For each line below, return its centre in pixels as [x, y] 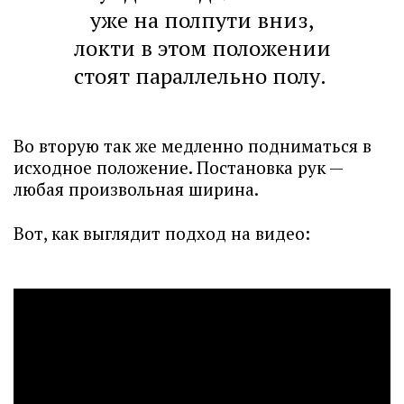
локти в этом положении [202, 48]
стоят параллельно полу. [202, 76]
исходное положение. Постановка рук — [178, 167]
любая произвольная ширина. [138, 189]
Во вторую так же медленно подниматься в [193, 146]
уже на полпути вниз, [202, 20]
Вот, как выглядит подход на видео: [164, 233]
